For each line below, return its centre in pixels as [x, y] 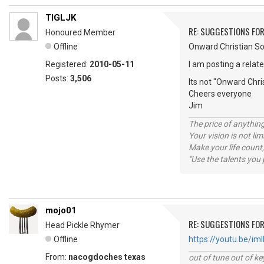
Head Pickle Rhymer [82, 225]
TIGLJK [61, 18]
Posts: [58, 78]
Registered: [67, 64]
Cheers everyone [220, 94]
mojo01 [61, 210]
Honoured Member [80, 32]
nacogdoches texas [107, 257]
